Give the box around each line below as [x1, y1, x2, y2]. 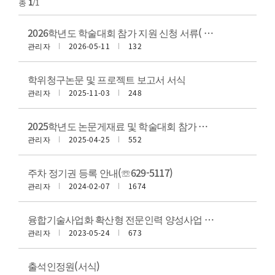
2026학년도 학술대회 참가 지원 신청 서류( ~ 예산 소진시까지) [203, 25, 214, 40]
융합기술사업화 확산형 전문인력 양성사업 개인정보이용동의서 [204, 211, 214, 227]
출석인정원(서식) [28, 258, 100, 273]
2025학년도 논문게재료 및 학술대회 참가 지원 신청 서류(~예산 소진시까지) [198, 118, 209, 133]
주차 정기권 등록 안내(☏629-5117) [28, 165, 173, 180]
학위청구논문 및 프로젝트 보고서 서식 [28, 71, 186, 87]
